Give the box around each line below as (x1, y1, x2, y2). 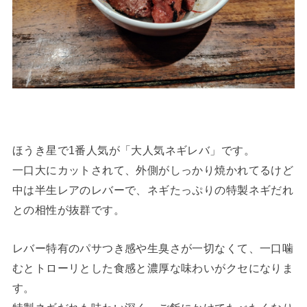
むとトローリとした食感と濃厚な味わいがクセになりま (12, 261, 294, 274)
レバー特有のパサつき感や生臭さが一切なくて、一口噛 (12, 241, 294, 254)
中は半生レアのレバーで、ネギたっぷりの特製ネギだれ (12, 184, 294, 197)
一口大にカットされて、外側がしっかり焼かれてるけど (12, 164, 294, 177)
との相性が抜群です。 (12, 204, 125, 217)
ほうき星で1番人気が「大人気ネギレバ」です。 (12, 144, 255, 157)
